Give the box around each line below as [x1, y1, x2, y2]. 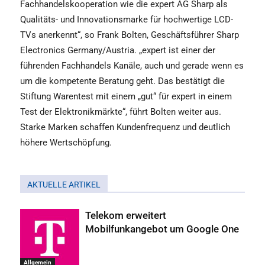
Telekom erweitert [85, 209, 166, 221]
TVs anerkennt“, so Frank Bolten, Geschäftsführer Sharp [20, 30, 239, 40]
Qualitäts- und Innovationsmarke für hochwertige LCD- [20, 14, 233, 25]
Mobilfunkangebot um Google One [85, 223, 239, 235]
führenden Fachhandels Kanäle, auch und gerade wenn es [20, 60, 244, 71]
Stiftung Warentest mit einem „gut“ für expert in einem [20, 91, 232, 102]
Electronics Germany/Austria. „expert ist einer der [20, 45, 215, 56]
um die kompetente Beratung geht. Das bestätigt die [20, 76, 225, 86]
